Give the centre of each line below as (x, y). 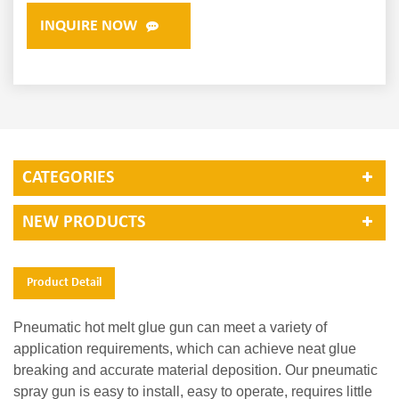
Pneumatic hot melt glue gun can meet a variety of (170, 328)
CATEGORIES (68, 179)
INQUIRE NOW (89, 27)
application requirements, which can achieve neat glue (185, 349)
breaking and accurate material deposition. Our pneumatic (195, 370)
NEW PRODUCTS (84, 223)
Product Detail (64, 283)
